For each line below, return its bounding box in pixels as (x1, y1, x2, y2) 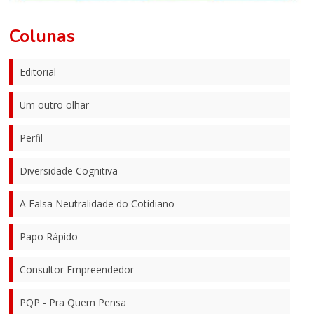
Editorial (20, 64, 57, 78)
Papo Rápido (20, 229, 78, 243)
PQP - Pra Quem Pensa (20, 295, 127, 309)
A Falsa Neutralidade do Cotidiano (20, 196, 175, 210)
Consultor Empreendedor (20, 262, 135, 276)
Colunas (9, 24, 76, 48)
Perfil (20, 130, 43, 144)
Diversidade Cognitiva (20, 163, 118, 177)
